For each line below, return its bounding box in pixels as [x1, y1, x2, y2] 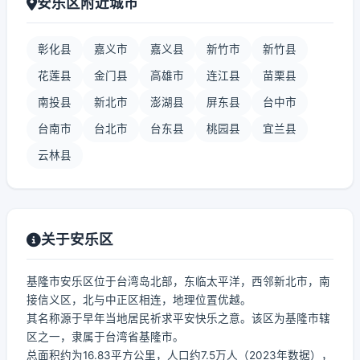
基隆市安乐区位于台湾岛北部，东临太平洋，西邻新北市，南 [27, 275, 330, 288]
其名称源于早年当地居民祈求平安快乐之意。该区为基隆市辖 [27, 312, 330, 325]
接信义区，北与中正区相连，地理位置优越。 [27, 293, 252, 306]
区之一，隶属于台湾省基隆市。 [27, 330, 184, 343]
